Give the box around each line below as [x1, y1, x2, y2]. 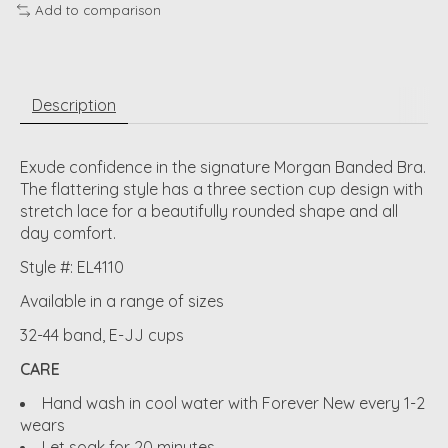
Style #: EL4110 [20, 256, 124, 277]
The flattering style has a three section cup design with [20, 178, 423, 199]
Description [32, 94, 116, 115]
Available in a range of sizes [20, 290, 224, 311]
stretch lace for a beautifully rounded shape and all [20, 200, 398, 221]
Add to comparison [34, 2, 161, 19]
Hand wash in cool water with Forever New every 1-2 [42, 392, 425, 413]
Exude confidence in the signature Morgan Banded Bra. [20, 156, 426, 177]
